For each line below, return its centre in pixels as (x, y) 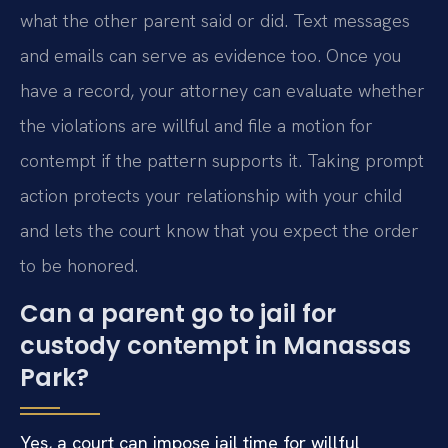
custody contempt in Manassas (215, 345)
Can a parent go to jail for (178, 313)
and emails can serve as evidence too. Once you (210, 56)
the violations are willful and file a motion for (196, 126)
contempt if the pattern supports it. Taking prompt (222, 161)
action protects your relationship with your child (211, 196)
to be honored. (79, 266)
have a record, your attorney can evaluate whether (222, 91)
